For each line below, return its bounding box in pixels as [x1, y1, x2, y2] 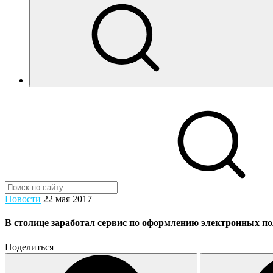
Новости [5, 194, 41, 204]
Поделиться [5, 241, 54, 252]
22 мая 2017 [43, 194, 92, 204]
